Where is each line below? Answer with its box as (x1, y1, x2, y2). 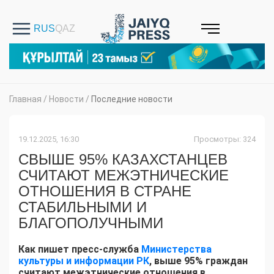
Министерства (141, 243, 212, 256)
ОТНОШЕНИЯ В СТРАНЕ (18, 183, 191, 200)
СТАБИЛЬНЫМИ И (18, 199, 147, 216)
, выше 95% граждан (149, 255, 248, 267)
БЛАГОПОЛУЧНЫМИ (18, 215, 163, 232)
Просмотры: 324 (194, 135, 256, 144)
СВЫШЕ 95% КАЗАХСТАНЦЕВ (18, 151, 228, 168)
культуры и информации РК (18, 255, 149, 267)
